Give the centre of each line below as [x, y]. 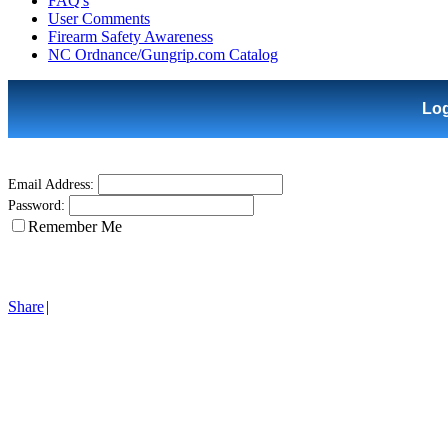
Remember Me [75, 226]
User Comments [99, 18]
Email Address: [51, 184]
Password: [36, 205]
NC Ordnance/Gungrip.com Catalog [163, 54]
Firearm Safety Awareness [130, 36]
